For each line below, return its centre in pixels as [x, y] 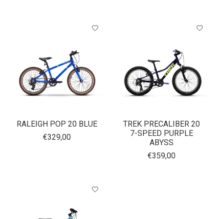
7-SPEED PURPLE [162, 133]
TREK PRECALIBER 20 [162, 124]
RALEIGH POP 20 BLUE [57, 124]
